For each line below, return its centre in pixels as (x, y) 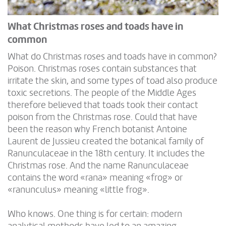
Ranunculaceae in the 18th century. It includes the (106, 154)
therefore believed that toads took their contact (103, 105)
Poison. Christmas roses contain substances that (102, 69)
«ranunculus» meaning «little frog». (78, 190)
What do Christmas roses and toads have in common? (112, 57)
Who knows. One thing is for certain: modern (95, 214)
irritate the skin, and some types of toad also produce (112, 81)
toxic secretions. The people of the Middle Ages (102, 93)
